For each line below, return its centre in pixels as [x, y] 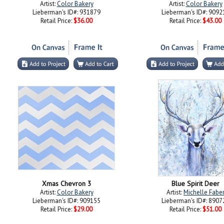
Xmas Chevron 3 [66, 183]
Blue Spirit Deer [195, 183]
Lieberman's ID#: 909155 [66, 201]
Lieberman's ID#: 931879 [66, 12]
